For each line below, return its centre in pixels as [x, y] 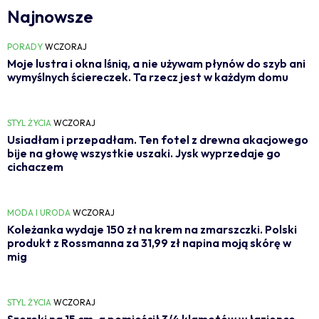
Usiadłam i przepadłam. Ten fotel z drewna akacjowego [158, 139]
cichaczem [35, 166]
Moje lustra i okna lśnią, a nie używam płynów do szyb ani [156, 63]
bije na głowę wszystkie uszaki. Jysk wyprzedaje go [144, 153]
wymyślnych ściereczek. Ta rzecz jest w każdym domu [148, 77]
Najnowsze [50, 16]
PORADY [25, 46]
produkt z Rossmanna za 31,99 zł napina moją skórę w [149, 242]
